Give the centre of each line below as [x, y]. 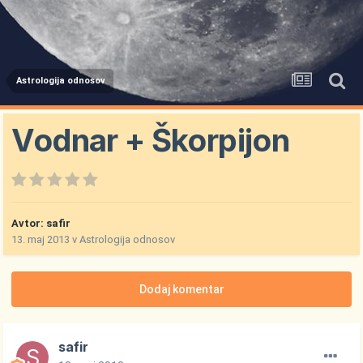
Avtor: [29, 224]
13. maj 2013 [41, 240]
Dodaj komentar [181, 290]
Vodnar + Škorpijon [150, 141]
